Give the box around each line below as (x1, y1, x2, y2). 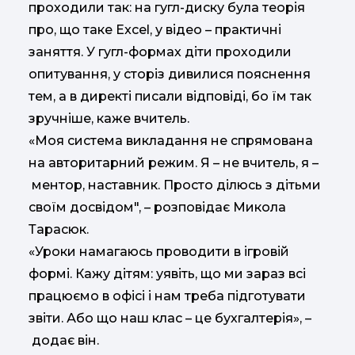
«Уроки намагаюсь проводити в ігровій (29, 244, 289, 260)
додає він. (29, 333, 99, 349)
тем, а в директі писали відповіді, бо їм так (29, 89, 311, 105)
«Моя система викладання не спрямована (29, 133, 313, 149)
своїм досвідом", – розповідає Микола (29, 200, 286, 216)
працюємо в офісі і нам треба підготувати (29, 288, 306, 304)
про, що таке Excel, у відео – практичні (29, 22, 281, 38)
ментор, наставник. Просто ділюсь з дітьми (29, 177, 321, 193)
